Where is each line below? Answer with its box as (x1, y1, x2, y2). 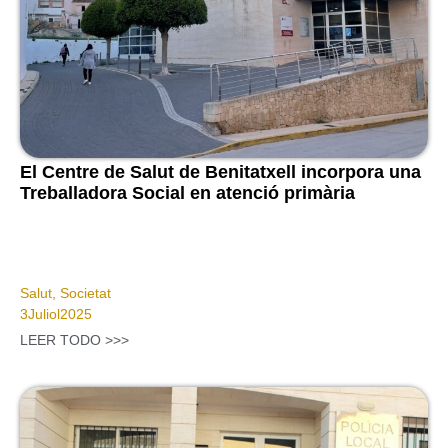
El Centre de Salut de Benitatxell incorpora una (20, 162, 421, 183)
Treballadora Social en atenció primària (20, 183, 355, 204)
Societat (60, 285, 111, 302)
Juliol (28, 306, 60, 323)
